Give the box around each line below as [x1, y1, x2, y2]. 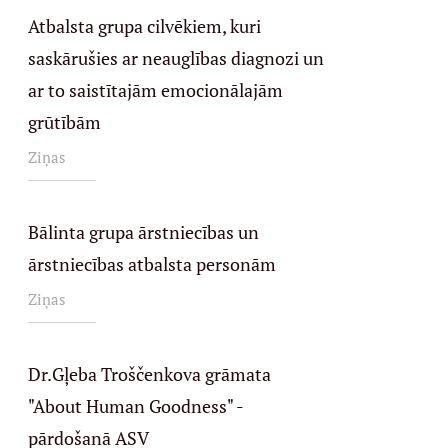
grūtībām [27, 110, 101, 134]
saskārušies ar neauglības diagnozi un [27, 46, 324, 70]
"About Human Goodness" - [27, 394, 243, 418]
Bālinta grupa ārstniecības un [27, 220, 259, 244]
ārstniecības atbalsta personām [27, 252, 276, 276]
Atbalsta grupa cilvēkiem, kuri [27, 14, 261, 38]
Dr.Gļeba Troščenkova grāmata [27, 362, 271, 386]
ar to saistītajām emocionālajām [27, 78, 283, 102]
